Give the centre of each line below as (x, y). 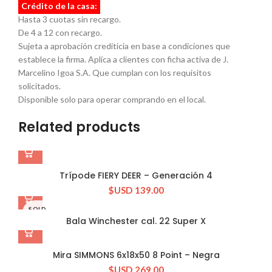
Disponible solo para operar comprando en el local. (112, 99)
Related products (79, 127)
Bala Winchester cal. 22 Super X (136, 221)
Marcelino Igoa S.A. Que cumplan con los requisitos (115, 72)
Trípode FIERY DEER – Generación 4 (136, 175)
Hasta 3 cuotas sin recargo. (70, 19)
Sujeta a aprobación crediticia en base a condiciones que (124, 46)
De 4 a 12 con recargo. (60, 32)
